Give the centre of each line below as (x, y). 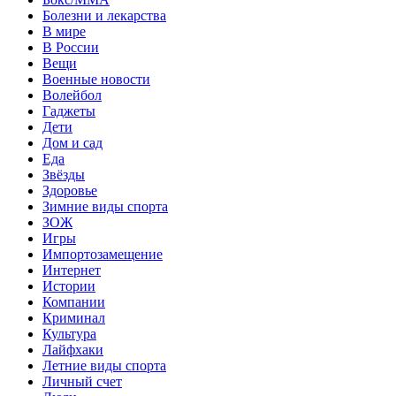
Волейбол (72, 95)
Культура (69, 333)
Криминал (74, 317)
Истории (69, 286)
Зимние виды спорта (105, 206)
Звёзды (64, 174)
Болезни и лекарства (104, 15)
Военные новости (96, 79)
